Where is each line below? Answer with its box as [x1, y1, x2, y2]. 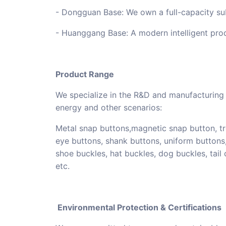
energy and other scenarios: [55, 102, 162, 113]
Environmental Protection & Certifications [55, 202, 221, 213]
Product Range [55, 69, 114, 80]
